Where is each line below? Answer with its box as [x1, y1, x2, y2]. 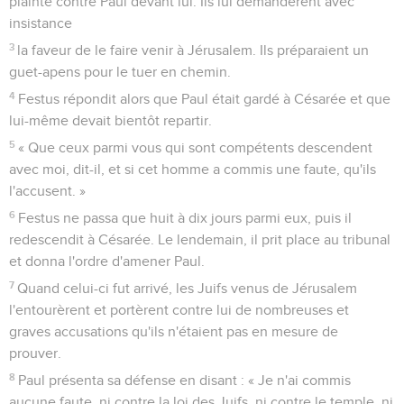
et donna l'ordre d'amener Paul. [9, 253, 205, 269]
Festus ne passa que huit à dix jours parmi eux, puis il [18, 210, 353, 225]
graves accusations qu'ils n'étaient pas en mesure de [9, 324, 338, 339]
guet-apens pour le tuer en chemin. [9, 64, 231, 79]
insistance [9, 15, 72, 31]
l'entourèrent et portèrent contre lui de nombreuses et [9, 302, 349, 317]
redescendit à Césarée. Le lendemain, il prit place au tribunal [9, 232, 390, 247]
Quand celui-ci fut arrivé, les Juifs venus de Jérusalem [17, 280, 358, 296]
